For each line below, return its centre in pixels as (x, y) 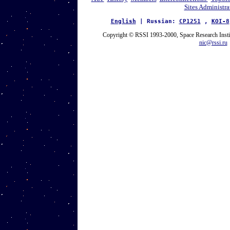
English (123, 21)
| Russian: (157, 21)
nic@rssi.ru (213, 42)
